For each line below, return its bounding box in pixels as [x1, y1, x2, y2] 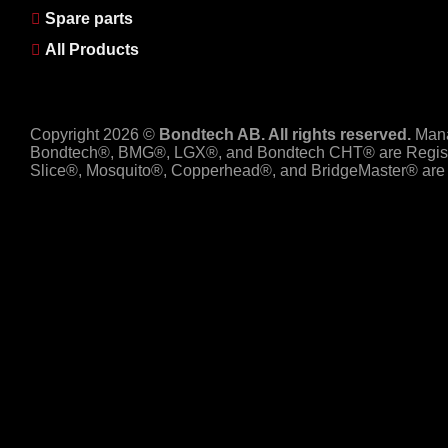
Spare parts [45, 10, 133, 28]
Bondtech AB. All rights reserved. [159, 125, 411, 143]
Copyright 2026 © [30, 125, 159, 143]
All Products [45, 41, 139, 59]
